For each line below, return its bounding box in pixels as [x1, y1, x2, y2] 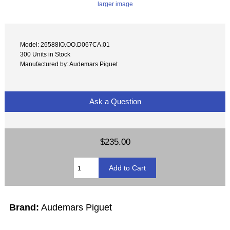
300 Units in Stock [20, 51, 71, 58]
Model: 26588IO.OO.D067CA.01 [20, 41, 110, 48]
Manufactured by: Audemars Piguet [20, 61, 118, 68]
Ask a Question [87, 97, 143, 106]
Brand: [9, 202, 40, 213]
